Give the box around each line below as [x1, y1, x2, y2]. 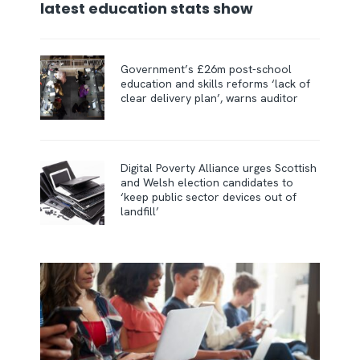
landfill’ [121, 204, 162, 219]
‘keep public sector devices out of [121, 190, 297, 205]
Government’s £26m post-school [121, 62, 292, 77]
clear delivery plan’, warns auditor [121, 91, 301, 106]
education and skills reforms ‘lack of [121, 76, 310, 92]
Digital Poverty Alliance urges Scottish [121, 161, 317, 176]
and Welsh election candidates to [121, 175, 293, 190]
